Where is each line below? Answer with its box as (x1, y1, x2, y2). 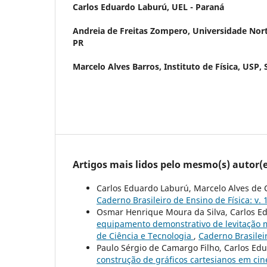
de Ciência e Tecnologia (97, 229, 194, 241)
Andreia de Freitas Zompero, (73, 24, 193, 36)
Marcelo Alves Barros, (73, 60, 164, 72)
